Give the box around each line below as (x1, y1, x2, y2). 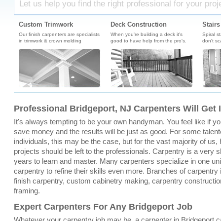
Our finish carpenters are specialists (18, 32, 100, 37)
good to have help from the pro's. (110, 38, 186, 43)
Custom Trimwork (18, 21, 73, 28)
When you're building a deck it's (110, 32, 183, 37)
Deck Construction (110, 21, 167, 28)
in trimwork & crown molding (18, 38, 81, 43)
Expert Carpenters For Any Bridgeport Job (13, 202, 192, 212)
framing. (13, 186, 40, 195)
